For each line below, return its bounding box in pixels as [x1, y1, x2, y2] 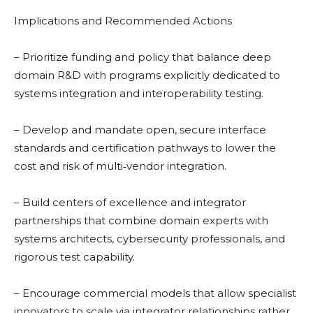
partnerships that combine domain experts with [14, 214, 268, 228]
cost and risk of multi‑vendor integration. [14, 159, 226, 173]
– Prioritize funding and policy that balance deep [14, 50, 271, 64]
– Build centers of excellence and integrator [14, 196, 246, 210]
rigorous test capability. [14, 250, 135, 264]
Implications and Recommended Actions [14, 14, 232, 28]
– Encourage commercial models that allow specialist [14, 286, 296, 300]
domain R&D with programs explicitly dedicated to [14, 68, 280, 82]
